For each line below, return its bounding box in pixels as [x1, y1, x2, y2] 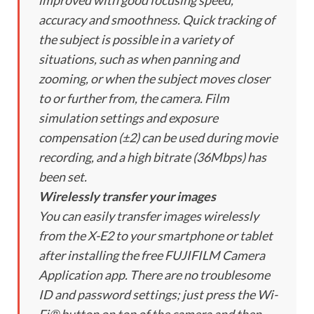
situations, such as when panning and [39, 51, 239, 67]
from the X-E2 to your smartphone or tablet [39, 228, 273, 244]
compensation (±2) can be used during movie [39, 130, 278, 146]
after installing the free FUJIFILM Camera [39, 247, 265, 264]
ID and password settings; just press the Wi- [39, 287, 278, 303]
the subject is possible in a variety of [39, 32, 233, 48]
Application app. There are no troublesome [39, 267, 270, 283]
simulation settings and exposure [39, 110, 218, 126]
